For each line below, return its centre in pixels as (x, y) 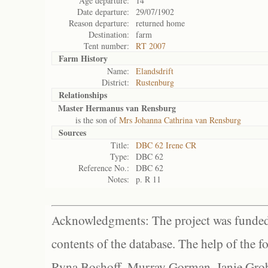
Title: (120, 145)
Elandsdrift (155, 71)
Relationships (83, 95)
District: (115, 82)
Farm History (83, 58)
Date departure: (103, 12)
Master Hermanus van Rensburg (117, 108)
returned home (160, 23)
